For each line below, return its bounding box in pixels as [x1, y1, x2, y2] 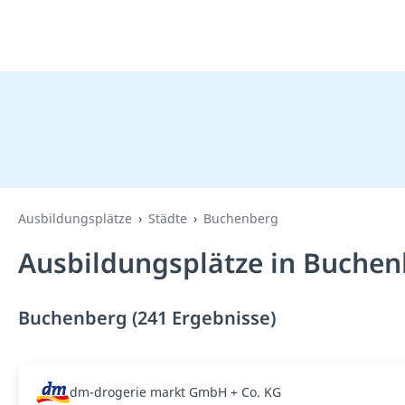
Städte [148, 210, 187, 227]
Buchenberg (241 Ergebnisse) [18, 306, 276, 330]
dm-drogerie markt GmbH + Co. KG [69, 383, 281, 400]
